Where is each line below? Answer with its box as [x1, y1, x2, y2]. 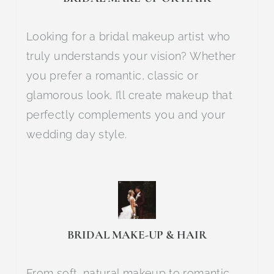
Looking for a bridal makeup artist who [26, 29, 231, 43]
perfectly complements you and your [26, 108, 226, 121]
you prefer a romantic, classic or [26, 68, 198, 82]
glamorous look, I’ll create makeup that [26, 88, 233, 102]
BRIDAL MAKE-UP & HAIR [67, 227, 207, 242]
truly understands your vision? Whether [26, 49, 236, 62]
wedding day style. [26, 127, 127, 141]
